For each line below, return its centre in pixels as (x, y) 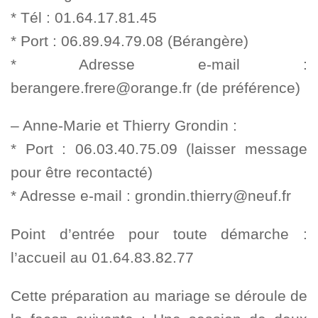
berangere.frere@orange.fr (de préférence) (155, 87)
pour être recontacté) (82, 172)
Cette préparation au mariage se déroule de (159, 295)
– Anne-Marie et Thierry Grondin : (124, 126)
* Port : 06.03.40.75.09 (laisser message (159, 149)
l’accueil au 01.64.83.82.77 (102, 257)
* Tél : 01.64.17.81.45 (84, 17)
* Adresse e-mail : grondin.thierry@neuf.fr (151, 196)
